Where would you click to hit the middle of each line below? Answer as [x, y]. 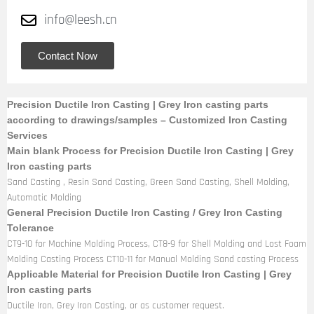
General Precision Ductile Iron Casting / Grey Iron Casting [145, 213]
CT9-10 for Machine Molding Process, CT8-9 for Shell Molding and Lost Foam [157, 244]
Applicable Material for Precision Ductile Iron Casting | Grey [149, 274]
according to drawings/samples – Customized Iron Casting [147, 120]
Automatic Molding [44, 198]
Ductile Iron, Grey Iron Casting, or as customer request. [116, 306]
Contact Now [68, 56]
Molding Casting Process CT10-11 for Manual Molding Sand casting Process [153, 259]
